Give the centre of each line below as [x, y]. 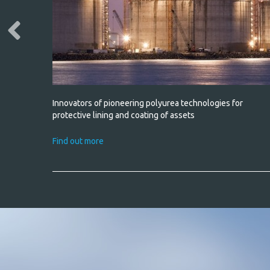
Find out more [78, 141]
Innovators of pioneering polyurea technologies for [147, 103]
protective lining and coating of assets [123, 115]
